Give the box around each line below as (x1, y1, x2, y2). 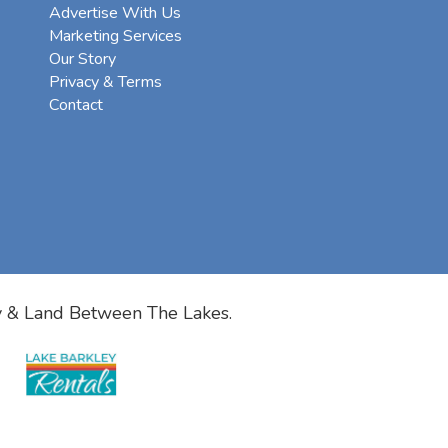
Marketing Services (49, 25, 182, 48)
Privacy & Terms (49, 71, 162, 94)
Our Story (49, 48, 116, 71)
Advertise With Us (49, 2, 181, 25)
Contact (49, 94, 103, 117)
